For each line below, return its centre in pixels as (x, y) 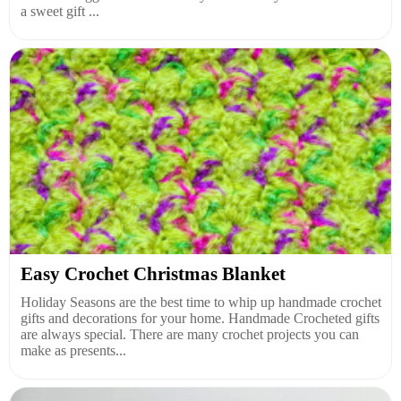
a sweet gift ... (60, 11)
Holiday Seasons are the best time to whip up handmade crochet (201, 302)
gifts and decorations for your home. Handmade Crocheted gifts (200, 318)
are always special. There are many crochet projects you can (190, 334)
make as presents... (73, 350)
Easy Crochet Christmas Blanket (153, 274)
